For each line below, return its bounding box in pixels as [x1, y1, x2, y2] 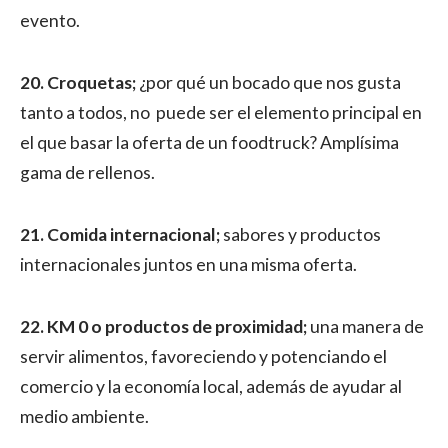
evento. [20, 10, 80, 31]
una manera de [307, 316, 424, 337]
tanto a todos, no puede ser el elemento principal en [20, 102, 422, 123]
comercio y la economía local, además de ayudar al [20, 376, 402, 397]
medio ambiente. [20, 406, 149, 427]
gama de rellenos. [20, 162, 158, 183]
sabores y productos [223, 224, 381, 245]
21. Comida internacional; [20, 224, 223, 245]
